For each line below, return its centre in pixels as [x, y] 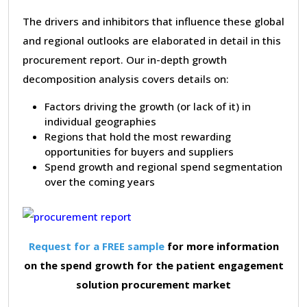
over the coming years [100, 181]
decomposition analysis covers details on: [126, 78]
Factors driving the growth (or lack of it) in [148, 106]
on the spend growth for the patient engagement [153, 265]
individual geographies [100, 121]
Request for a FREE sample [96, 246]
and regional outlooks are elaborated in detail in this [152, 40]
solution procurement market [153, 284]
